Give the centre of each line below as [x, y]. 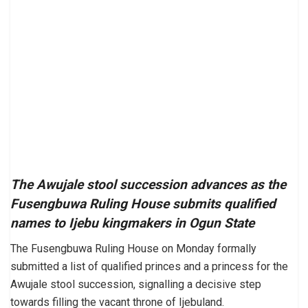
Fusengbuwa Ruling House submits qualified [143, 204]
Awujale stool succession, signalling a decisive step [136, 285]
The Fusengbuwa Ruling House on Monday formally [133, 249]
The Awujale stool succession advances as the [148, 185]
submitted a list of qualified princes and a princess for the [149, 267]
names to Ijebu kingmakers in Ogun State [132, 223]
